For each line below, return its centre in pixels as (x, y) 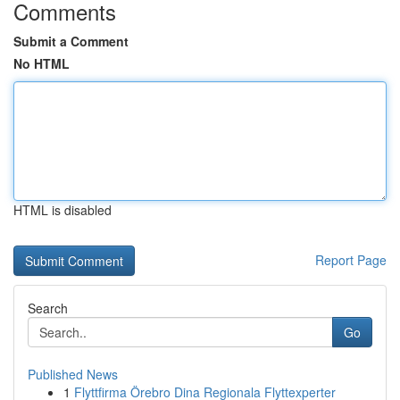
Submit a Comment (71, 41)
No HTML (42, 63)
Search (48, 308)
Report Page (351, 260)
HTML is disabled (62, 210)
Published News (73, 374)
